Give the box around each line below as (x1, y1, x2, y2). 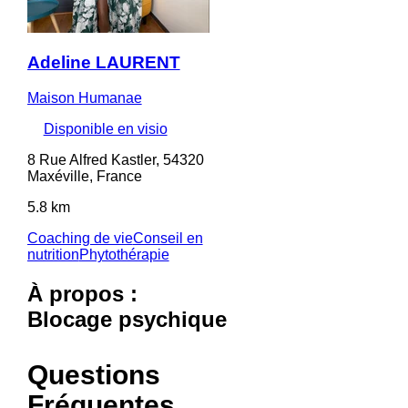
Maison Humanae (26, 90, 142, 107)
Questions (26, 360, 160, 390)
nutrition (26, 247, 79, 263)
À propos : (26, 281, 138, 306)
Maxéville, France (26, 168, 142, 185)
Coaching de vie (26, 230, 133, 247)
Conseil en (132, 230, 203, 247)
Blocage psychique (26, 307, 227, 331)
